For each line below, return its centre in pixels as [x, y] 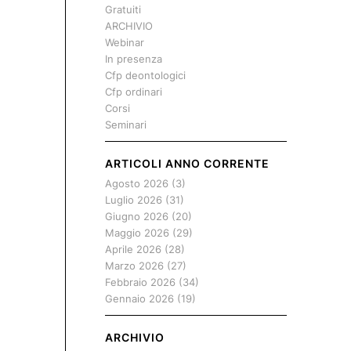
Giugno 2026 [136, 216]
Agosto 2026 [136, 183]
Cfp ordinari [133, 92]
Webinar [124, 42]
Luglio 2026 [133, 200]
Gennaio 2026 [139, 299]
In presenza [133, 59]
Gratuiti [123, 9]
